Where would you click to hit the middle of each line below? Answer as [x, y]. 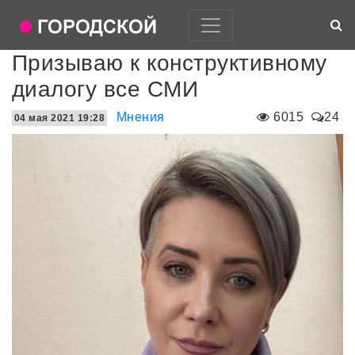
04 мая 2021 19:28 [60, 118]
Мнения [140, 117]
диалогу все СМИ [105, 89]
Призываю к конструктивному [170, 63]
